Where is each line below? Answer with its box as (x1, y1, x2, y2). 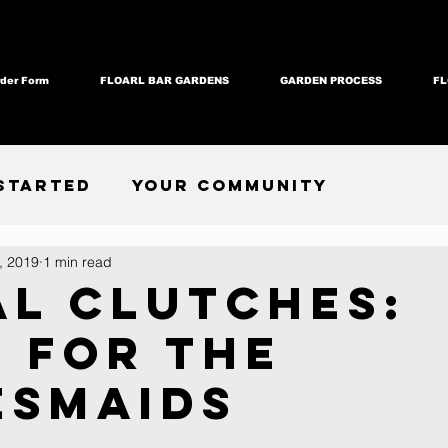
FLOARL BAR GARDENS (99, 75, 229, 86)
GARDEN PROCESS (279, 75, 382, 86)
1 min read (43, 252, 112, 271)
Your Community (132, 174, 328, 195)
